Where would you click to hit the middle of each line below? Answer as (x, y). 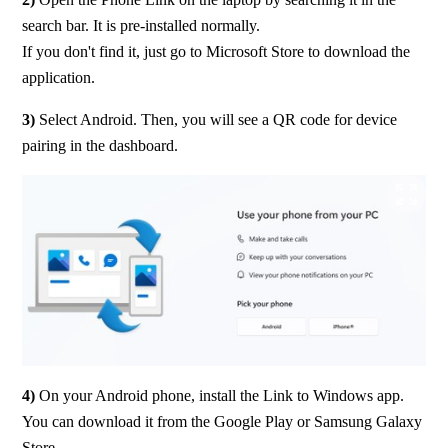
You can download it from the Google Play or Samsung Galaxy (222, 421)
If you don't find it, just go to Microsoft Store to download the (216, 52)
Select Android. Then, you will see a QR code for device (216, 120)
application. (59, 78)
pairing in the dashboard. (100, 146)
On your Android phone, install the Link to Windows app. (222, 395)
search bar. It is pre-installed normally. (141, 26)
